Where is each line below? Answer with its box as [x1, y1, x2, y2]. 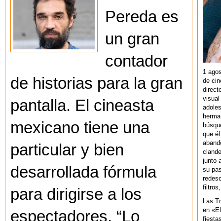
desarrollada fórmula [10, 163, 156, 182]
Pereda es [105, 8, 179, 26]
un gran [105, 30, 159, 48]
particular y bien [10, 141, 124, 159]
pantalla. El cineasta [10, 97, 154, 115]
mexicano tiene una [10, 119, 149, 137]
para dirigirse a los [10, 185, 142, 204]
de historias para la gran [10, 74, 183, 93]
